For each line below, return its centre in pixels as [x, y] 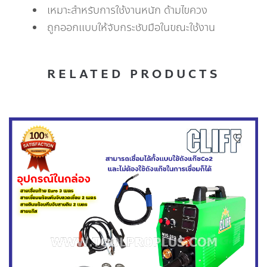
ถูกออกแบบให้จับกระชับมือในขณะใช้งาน [131, 28]
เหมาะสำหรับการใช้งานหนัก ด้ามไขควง [127, 10]
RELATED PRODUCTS [133, 74]
